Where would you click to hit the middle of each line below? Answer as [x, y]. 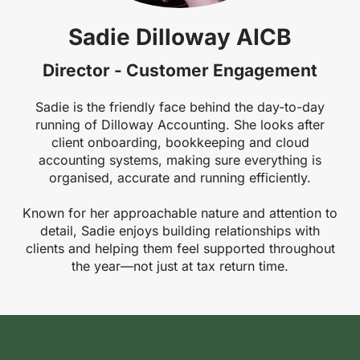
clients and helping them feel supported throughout [180, 248]
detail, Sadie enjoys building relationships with [180, 230]
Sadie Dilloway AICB [180, 37]
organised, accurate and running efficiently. [180, 177]
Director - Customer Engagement [180, 70]
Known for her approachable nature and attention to [180, 213]
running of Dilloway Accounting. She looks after [180, 124]
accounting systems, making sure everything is [180, 160]
